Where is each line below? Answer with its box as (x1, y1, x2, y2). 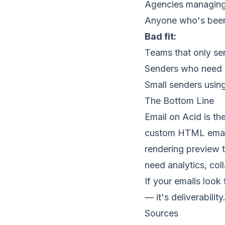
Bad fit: (145, 31, 176, 42)
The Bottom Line (145, 95, 214, 106)
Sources (145, 208, 178, 218)
